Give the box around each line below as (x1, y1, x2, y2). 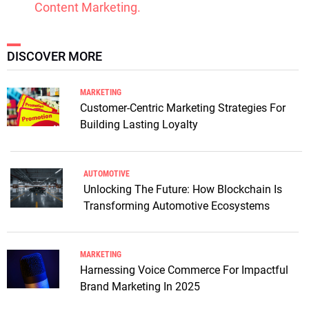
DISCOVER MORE (7, 48, 102, 63)
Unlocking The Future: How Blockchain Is (83, 182, 282, 196)
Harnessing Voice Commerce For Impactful (79, 263, 288, 277)
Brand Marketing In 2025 (79, 280, 200, 294)
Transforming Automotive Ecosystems (83, 199, 270, 212)
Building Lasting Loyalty (79, 117, 198, 131)
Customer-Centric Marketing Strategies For (79, 101, 286, 114)
